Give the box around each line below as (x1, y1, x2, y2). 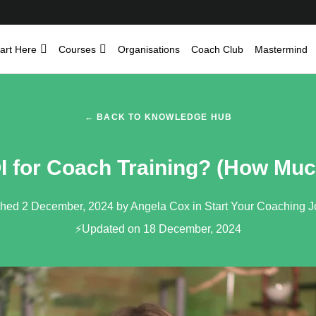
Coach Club (191, 44, 243, 55)
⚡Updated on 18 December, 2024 (75, 223, 241, 235)
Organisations (118, 44, 180, 55)
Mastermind (255, 44, 308, 55)
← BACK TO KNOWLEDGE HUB (84, 112, 233, 122)
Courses (59, 44, 96, 55)
